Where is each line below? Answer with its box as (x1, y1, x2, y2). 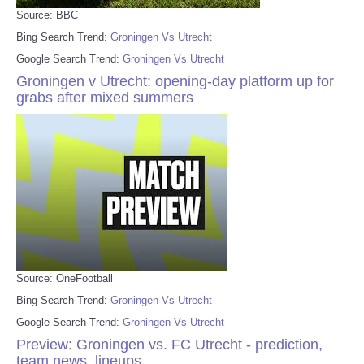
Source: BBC (16, 8, 78, 21)
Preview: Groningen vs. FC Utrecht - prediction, (16, 336, 323, 353)
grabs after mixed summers (16, 89, 193, 106)
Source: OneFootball (16, 271, 113, 284)
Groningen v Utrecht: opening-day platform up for (16, 72, 334, 89)
